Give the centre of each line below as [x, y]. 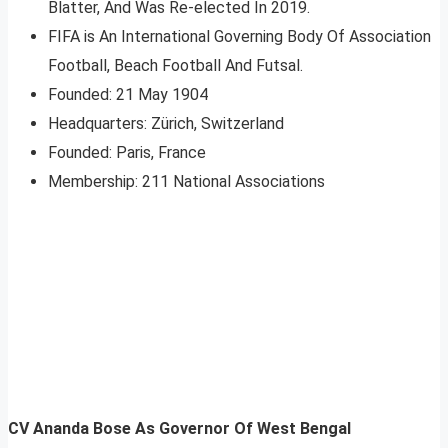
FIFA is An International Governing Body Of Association [239, 37]
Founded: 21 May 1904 [128, 95]
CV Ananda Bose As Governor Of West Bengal [179, 429]
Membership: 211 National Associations [186, 182]
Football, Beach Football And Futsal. [175, 66]
